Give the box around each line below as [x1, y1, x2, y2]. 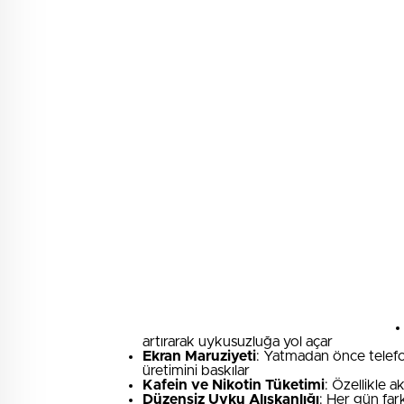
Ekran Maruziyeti [142, 349, 256, 363]
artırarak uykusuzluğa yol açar [142, 335, 333, 349]
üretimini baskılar [142, 363, 250, 378]
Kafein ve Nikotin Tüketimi [142, 378, 325, 392]
